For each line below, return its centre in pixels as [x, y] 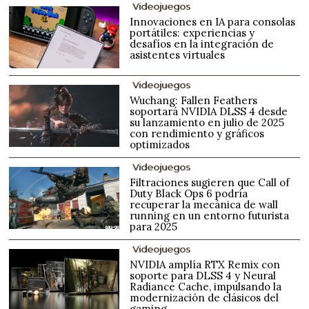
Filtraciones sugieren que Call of [210, 182]
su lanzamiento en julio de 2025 [207, 122]
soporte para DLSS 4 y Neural [203, 275]
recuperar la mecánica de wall [204, 204]
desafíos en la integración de [202, 43]
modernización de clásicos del [205, 297]
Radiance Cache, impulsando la [206, 286]
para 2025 [154, 226]
